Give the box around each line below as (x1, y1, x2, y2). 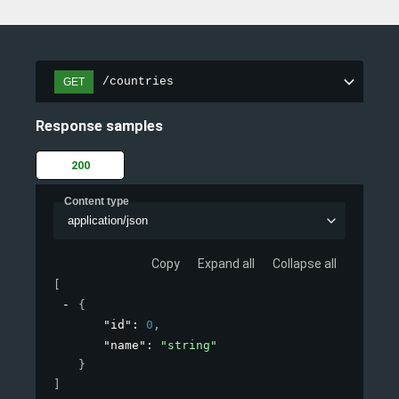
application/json (67, 214, 148, 228)
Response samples (36, 118, 163, 135)
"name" (103, 338, 146, 353)
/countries (102, 75, 174, 89)
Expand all (198, 256, 255, 272)
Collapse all (273, 256, 337, 272)
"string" (160, 338, 217, 353)
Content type (64, 194, 129, 208)
